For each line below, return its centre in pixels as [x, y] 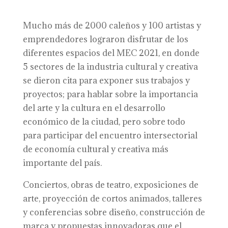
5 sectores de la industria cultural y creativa [110, 67]
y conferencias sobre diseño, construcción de [114, 212]
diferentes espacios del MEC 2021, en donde [111, 53]
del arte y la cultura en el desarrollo [94, 108]
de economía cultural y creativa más [95, 149]
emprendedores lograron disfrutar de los [105, 39]
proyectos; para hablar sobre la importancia [110, 94]
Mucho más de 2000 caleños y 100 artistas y [112, 25]
